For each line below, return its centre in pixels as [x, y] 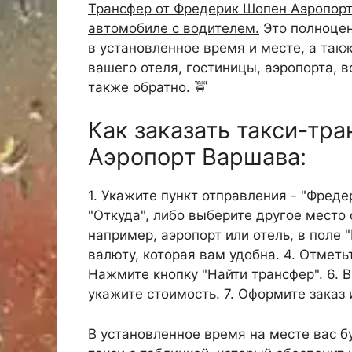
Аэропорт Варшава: [197, 157]
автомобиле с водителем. [174, 28]
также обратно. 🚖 [148, 87]
